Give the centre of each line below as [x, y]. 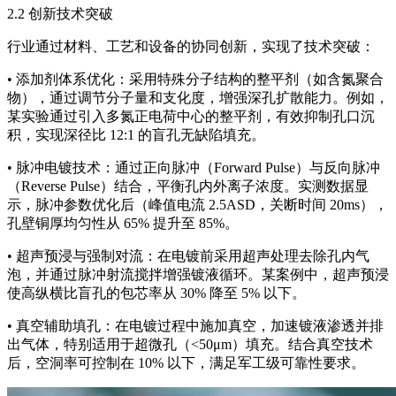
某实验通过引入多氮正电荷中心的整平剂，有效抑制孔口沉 [191, 117]
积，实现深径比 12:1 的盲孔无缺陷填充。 [136, 135]
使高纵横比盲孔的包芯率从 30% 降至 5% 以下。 [156, 293]
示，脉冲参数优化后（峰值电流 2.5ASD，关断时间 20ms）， [198, 205]
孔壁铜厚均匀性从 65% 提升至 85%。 [123, 224]
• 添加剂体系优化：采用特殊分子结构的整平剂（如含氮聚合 [195, 80]
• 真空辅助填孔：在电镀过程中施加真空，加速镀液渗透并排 [195, 326]
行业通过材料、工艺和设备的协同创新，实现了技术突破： [191, 47]
